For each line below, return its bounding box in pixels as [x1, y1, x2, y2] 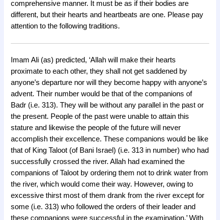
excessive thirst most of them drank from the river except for [11, 191, 205, 199]
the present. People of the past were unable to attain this [11, 112, 190, 120]
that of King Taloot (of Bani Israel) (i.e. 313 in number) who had [11, 146, 209, 154]
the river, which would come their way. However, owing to [11, 180, 193, 188]
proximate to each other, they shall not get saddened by [11, 67, 188, 75]
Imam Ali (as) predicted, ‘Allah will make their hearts [11, 55, 176, 64]
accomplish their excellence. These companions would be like [11, 135, 209, 143]
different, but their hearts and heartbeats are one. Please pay [11, 10, 204, 19]
